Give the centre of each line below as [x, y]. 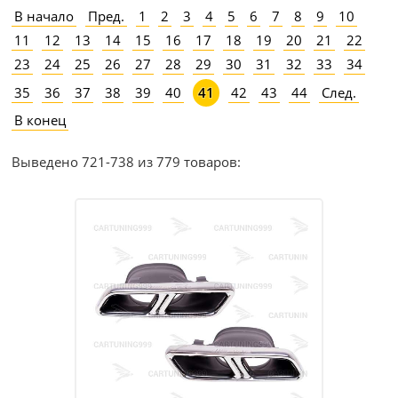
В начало [44, 16]
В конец [40, 120]
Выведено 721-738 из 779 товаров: [127, 162]
